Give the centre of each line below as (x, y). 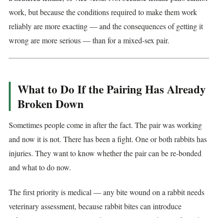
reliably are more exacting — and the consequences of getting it (106, 26)
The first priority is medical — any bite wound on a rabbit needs (107, 192)
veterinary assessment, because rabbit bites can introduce (95, 206)
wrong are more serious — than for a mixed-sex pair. (89, 40)
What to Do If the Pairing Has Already (112, 89)
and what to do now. (40, 167)
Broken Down (51, 103)
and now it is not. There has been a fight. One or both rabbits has (108, 139)
